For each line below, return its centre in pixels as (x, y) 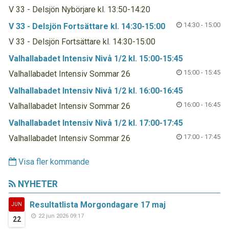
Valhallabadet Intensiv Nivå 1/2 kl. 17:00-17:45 (96, 123)
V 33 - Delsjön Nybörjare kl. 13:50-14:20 (79, 10)
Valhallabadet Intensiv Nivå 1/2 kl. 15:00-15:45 (96, 59)
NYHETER (37, 184)
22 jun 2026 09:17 (61, 216)
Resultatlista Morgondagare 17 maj (98, 205)
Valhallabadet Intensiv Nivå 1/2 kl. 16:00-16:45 (96, 91)
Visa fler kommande (53, 162)
